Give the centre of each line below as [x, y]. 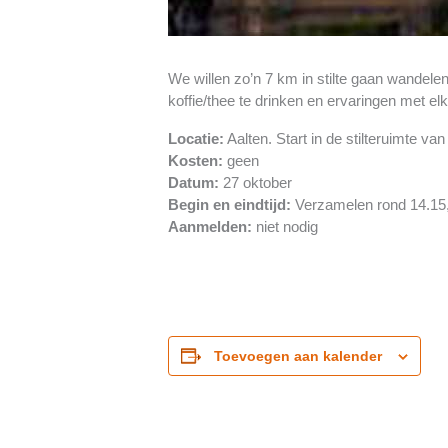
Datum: [193, 182]
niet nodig [285, 226]
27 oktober [255, 182]
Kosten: [195, 160]
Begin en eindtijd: [229, 204]
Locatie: [196, 138]
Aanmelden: [210, 226]
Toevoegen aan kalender [298, 356]
